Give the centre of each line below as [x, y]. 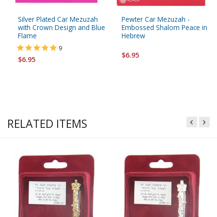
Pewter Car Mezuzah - [156, 19]
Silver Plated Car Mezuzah [58, 19]
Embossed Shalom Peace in [164, 28]
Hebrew [133, 36]
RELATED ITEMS [47, 124]
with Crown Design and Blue [62, 28]
